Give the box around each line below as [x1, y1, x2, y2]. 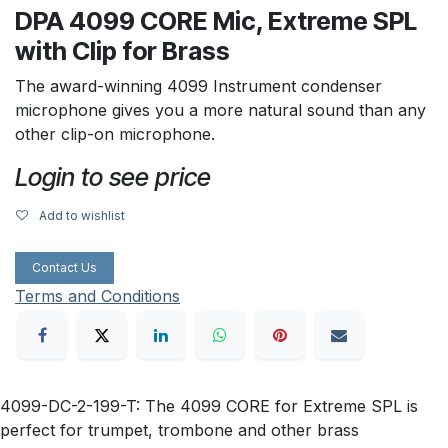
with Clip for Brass [15, 35, 230, 66]
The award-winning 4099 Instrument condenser [15, 75, 382, 96]
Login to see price [15, 161, 211, 192]
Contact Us [32, 259, 97, 275]
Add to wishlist [39, 207, 125, 223]
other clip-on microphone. [15, 123, 215, 144]
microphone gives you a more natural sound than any [15, 99, 426, 120]
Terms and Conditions [15, 285, 180, 306]
